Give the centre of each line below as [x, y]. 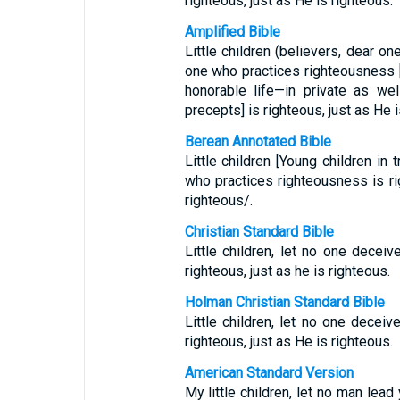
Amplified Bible [232, 32]
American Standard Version [269, 373]
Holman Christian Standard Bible [284, 302]
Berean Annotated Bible [258, 142]
